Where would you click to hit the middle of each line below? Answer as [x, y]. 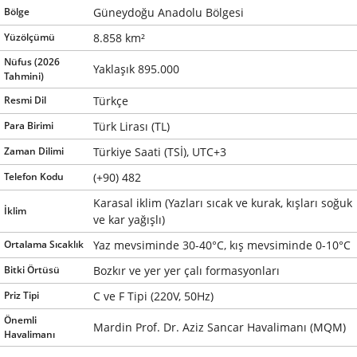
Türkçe [111, 101]
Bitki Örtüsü [32, 270]
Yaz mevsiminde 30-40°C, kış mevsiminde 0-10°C [222, 245]
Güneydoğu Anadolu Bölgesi [169, 13]
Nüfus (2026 [32, 62]
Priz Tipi [22, 296]
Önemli [20, 320]
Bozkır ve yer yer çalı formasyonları [186, 271]
